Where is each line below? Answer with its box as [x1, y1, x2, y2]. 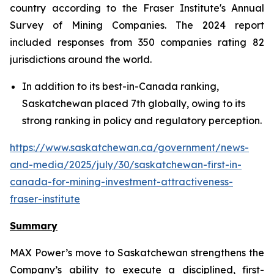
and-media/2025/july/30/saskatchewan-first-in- [10, 158, 242, 171]
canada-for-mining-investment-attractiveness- [10, 176, 233, 188]
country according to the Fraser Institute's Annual [10, 2, 264, 14]
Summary [10, 220, 57, 232]
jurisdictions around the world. [10, 53, 152, 65]
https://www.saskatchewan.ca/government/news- [10, 141, 249, 154]
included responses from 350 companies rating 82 [10, 36, 264, 48]
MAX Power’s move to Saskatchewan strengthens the [10, 246, 264, 259]
